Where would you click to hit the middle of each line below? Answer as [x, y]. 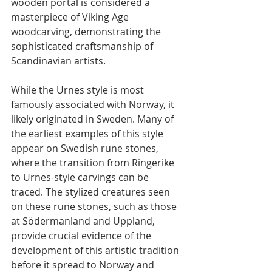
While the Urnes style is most [79, 90]
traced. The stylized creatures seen [92, 192]
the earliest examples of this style [88, 133]
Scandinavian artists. [58, 60]
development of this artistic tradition [96, 250]
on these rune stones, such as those [95, 206]
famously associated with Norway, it [94, 104]
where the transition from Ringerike [94, 162]
